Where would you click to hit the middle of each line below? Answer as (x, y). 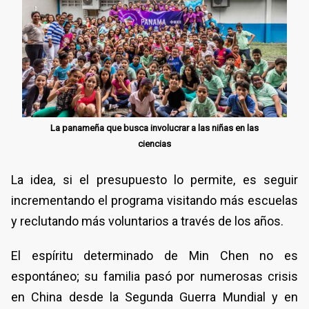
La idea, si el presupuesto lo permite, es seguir (154, 180)
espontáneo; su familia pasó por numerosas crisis (154, 277)
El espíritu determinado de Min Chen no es (154, 256)
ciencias (154, 144)
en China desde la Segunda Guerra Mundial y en (154, 297)
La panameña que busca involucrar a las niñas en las (154, 128)
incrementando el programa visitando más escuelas (154, 201)
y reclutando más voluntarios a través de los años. (149, 221)
